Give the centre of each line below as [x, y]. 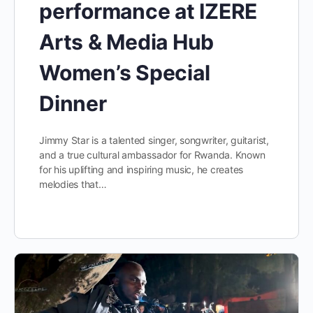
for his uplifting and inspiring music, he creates [141, 169]
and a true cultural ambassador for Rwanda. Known [152, 154]
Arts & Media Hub [127, 42]
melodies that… [73, 184]
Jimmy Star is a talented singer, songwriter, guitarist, [154, 140]
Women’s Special [125, 72]
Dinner [73, 103]
